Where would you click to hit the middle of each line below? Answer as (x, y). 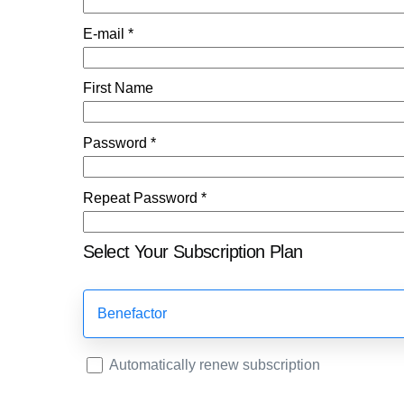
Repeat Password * (145, 197)
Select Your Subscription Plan (193, 252)
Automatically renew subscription (215, 365)
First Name (118, 88)
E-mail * (108, 33)
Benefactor (132, 314)
